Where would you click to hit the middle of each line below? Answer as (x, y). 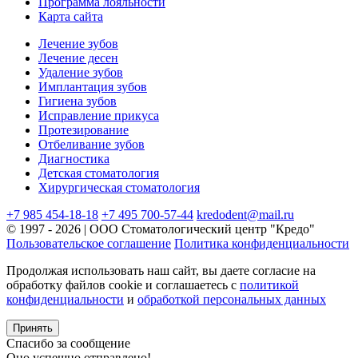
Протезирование (84, 129)
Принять (33, 328)
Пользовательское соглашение (89, 243)
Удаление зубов (81, 72)
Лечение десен (78, 58)
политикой (269, 284)
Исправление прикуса (99, 115)
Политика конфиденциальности (262, 243)
